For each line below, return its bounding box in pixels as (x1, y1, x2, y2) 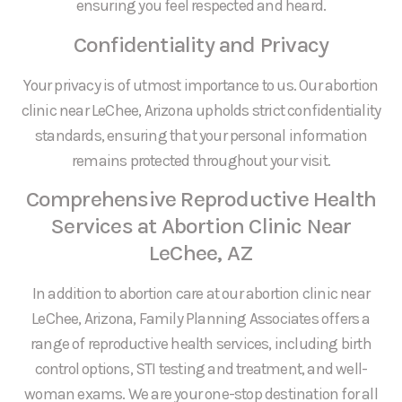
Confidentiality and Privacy (73, 31, 329, 57)
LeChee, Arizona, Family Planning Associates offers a (31, 309, 371, 328)
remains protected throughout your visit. (72, 151, 330, 170)
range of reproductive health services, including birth (31, 334, 371, 353)
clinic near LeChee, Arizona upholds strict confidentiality (21, 100, 381, 119)
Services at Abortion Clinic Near (50, 212, 352, 239)
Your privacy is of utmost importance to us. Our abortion (23, 75, 379, 94)
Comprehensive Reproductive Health (25, 185, 377, 212)
